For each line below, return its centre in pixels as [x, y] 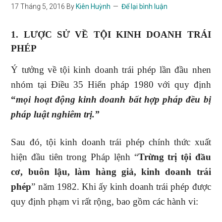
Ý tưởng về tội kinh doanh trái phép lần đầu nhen [111, 70]
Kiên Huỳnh [93, 6]
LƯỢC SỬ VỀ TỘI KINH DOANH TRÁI [117, 34]
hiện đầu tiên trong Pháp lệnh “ [75, 157]
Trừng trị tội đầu [174, 157]
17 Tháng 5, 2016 [38, 6]
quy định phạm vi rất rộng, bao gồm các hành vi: [105, 201]
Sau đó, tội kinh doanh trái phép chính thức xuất [111, 142]
